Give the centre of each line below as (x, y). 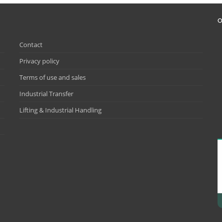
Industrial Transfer (46, 93)
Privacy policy (39, 61)
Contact (31, 44)
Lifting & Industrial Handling (60, 110)
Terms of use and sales (53, 77)
